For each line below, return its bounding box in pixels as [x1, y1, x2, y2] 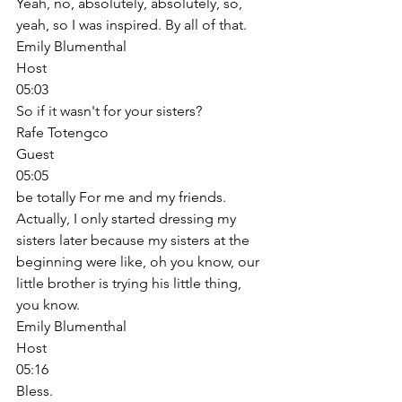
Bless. [16, 381, 57, 399]
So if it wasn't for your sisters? [16, 101, 205, 119]
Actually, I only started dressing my [16, 209, 240, 227]
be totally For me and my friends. [16, 188, 230, 205]
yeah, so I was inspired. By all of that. [16, 15, 250, 33]
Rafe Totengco [16, 123, 109, 141]
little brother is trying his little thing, [16, 274, 245, 292]
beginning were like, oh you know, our [16, 252, 263, 270]
